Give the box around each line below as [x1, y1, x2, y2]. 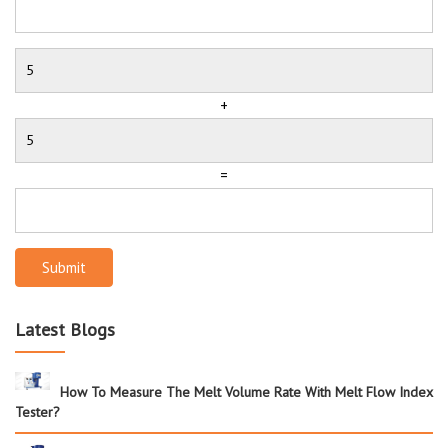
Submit [42, 257, 86, 277]
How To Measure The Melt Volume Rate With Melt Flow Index [60, 382, 433, 401]
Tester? [15, 402, 60, 421]
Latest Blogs [15, 317, 115, 341]
